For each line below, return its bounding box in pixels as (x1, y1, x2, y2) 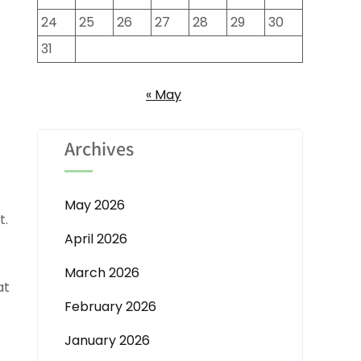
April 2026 (64, 230, 127, 248)
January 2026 (64, 331, 150, 350)
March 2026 (64, 263, 139, 282)
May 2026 (64, 196, 125, 214)
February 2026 (64, 297, 156, 316)
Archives (64, 135, 134, 161)
